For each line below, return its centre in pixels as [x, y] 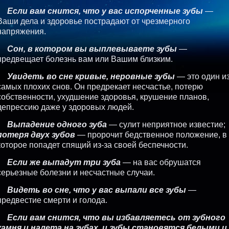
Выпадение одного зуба [57, 124]
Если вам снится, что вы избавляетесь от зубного [116, 217]
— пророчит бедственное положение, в [151, 134]
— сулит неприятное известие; [166, 124]
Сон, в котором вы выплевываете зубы [92, 49]
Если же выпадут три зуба [64, 162]
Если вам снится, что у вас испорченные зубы [105, 11]
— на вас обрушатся [161, 162]
